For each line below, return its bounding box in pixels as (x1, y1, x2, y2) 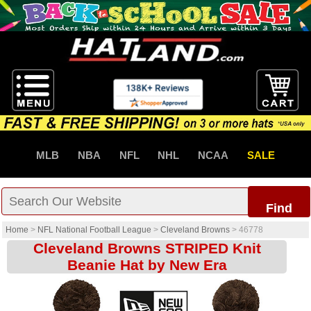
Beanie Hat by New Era (67, 257, 227, 274)
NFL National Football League (37, 225, 151, 235)
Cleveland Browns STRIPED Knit (33, 240, 261, 257)
